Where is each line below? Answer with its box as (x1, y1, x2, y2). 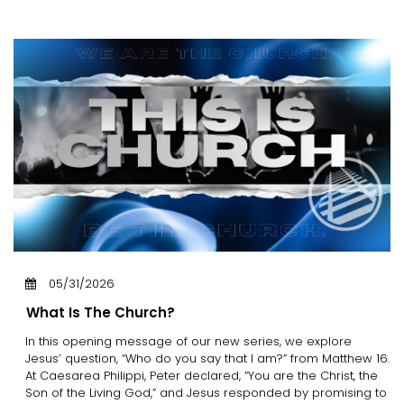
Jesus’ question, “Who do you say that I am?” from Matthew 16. (25, 349, 390, 367)
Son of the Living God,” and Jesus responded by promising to (25, 383, 387, 401)
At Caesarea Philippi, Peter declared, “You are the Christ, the (25, 366, 378, 384)
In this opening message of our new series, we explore (25, 332, 352, 350)
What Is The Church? (26, 302, 175, 322)
